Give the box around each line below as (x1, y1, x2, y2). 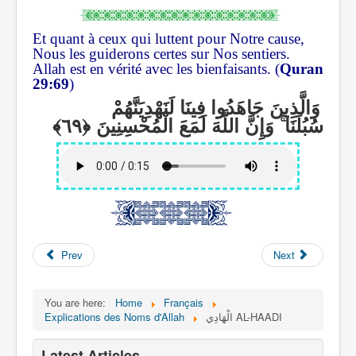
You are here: (44, 295, 112, 310)
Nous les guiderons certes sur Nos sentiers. (33, 44, 290, 62)
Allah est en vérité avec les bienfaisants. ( (33, 60, 280, 77)
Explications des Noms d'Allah (44, 309, 184, 324)
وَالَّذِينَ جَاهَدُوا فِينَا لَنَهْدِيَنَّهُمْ (111, 92, 320, 120)
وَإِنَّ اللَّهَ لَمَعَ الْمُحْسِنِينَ (91, 110, 280, 138)
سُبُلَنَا (284, 110, 323, 138)
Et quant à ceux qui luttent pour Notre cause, (33, 29, 304, 47)
